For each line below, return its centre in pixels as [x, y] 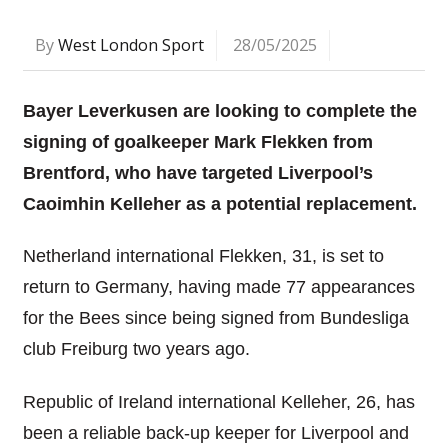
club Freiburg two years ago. [136, 349]
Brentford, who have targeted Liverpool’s [197, 172]
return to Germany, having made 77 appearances [218, 287]
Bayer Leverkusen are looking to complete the [219, 110]
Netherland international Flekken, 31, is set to [203, 256]
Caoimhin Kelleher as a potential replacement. [219, 203]
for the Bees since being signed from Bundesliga [215, 318]
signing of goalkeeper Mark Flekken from [197, 141]
